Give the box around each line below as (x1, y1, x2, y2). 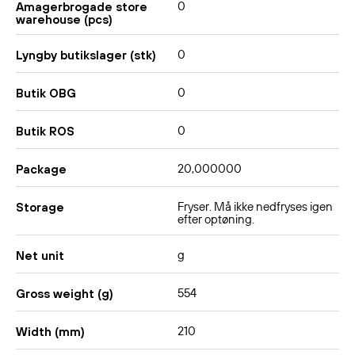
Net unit (16, 249, 64, 263)
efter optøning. (177, 212, 254, 228)
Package (16, 162, 67, 177)
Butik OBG (16, 86, 76, 101)
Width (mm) (16, 325, 85, 339)
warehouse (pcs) (16, 13, 113, 27)
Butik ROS (16, 124, 74, 139)
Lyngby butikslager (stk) (16, 48, 156, 63)
